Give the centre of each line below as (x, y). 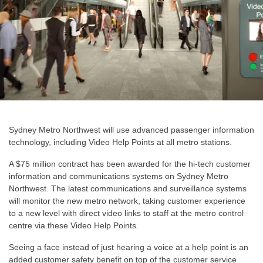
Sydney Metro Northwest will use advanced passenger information (131, 130)
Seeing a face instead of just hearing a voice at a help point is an (129, 247)
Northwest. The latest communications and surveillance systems (128, 188)
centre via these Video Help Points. (74, 225)
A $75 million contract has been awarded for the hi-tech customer (130, 164)
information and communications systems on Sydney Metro (119, 176)
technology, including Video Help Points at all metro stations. (120, 142)
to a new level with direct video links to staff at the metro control (126, 213)
